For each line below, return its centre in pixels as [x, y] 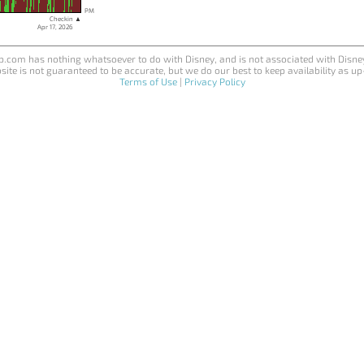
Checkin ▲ [66, 18]
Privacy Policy [214, 82]
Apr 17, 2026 [60, 26]
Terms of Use [148, 82]
